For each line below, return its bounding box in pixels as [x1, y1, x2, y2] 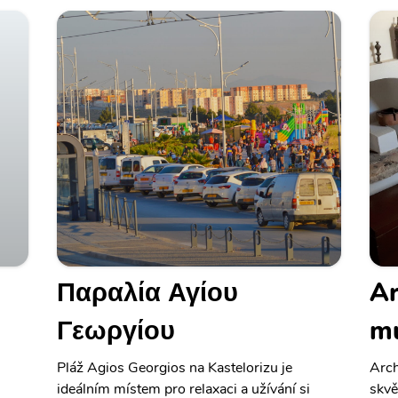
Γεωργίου [57, 314, 175, 348]
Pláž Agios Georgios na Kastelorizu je [57, 358, 292, 378]
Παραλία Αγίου [57, 275, 238, 310]
